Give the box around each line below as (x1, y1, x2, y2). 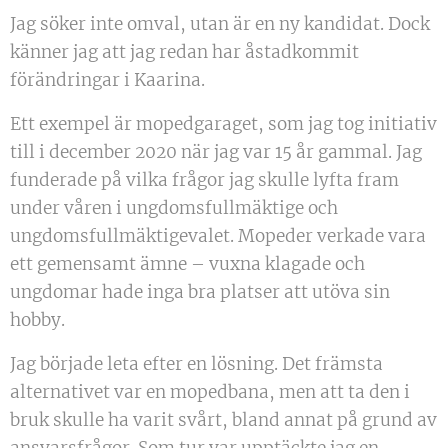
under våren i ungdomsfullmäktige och (10, 197, 338, 220)
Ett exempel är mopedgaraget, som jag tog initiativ (10, 113, 437, 136)
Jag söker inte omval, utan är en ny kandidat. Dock (10, 13, 430, 36)
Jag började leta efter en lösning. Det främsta (10, 353, 383, 376)
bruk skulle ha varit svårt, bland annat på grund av (10, 409, 437, 432)
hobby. (10, 309, 65, 332)
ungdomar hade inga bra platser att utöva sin (10, 281, 390, 304)
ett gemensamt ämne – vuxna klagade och (10, 253, 365, 276)
